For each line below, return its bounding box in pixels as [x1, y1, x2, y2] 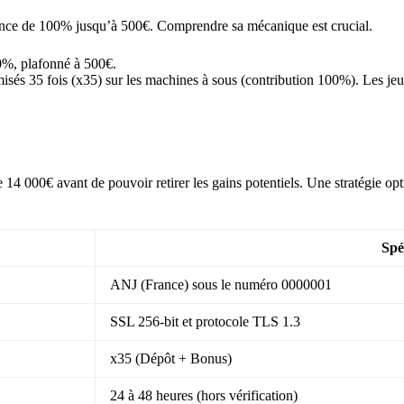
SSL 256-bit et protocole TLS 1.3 [110, 314, 300, 330]
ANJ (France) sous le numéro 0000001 [110, 277, 332, 293]
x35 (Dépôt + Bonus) [110, 351, 232, 367]
